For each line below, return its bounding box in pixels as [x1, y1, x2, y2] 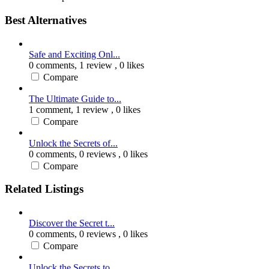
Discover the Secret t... [29, 218, 115, 229]
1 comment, [29, 104, 76, 115]
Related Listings [5, 183, 83, 196]
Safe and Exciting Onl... [29, 49, 120, 59]
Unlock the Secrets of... [29, 138, 118, 148]
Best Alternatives [5, 13, 86, 26]
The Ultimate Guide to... [29, 93, 121, 104]
